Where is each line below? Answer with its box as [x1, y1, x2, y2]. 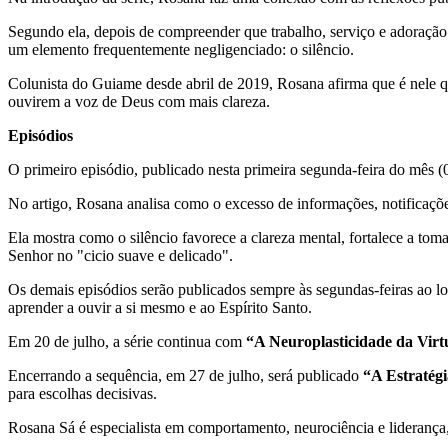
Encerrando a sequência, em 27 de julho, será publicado [8, 366, 363, 384]
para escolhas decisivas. [8, 384, 157, 402]
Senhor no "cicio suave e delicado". [8, 246, 233, 264]
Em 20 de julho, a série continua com [8, 332, 246, 350]
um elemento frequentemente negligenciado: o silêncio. [8, 40, 354, 58]
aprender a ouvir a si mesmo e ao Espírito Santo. [8, 298, 312, 316]
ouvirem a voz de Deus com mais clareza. [8, 92, 270, 110]
